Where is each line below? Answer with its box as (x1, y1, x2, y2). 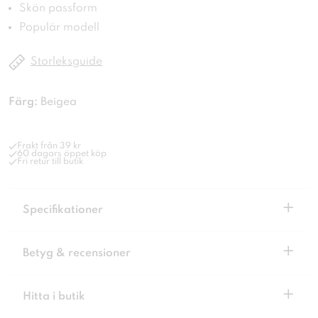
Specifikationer (23, 204, 103, 216)
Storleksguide (31, 56, 102, 68)
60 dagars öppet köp (17, 149, 106, 159)
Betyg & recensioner (23, 248, 131, 260)
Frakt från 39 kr (17, 141, 81, 151)
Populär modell (19, 22, 99, 34)
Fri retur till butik (17, 157, 83, 167)
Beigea (40, 97, 77, 109)
